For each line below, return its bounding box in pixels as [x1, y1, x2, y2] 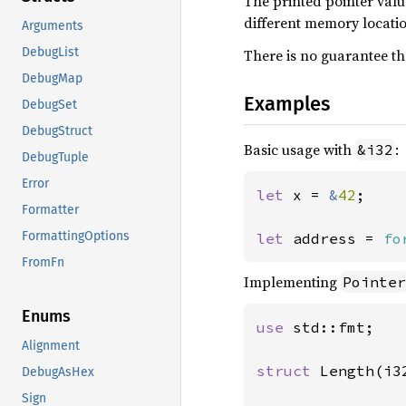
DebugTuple [22, 150, 89, 166]
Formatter [22, 202, 79, 218]
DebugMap [22, 71, 82, 87]
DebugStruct [22, 123, 92, 140]
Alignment [22, 338, 80, 354]
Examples [244, 92, 330, 116]
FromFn [22, 255, 64, 271]
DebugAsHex [22, 364, 94, 381]
